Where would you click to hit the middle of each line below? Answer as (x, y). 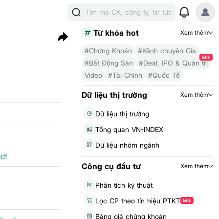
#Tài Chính (125, 75)
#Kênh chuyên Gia (167, 51)
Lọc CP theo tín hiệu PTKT (138, 200)
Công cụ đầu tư (111, 166)
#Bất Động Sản (109, 63)
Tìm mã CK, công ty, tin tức (129, 12)
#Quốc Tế (164, 75)
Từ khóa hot (116, 33)
